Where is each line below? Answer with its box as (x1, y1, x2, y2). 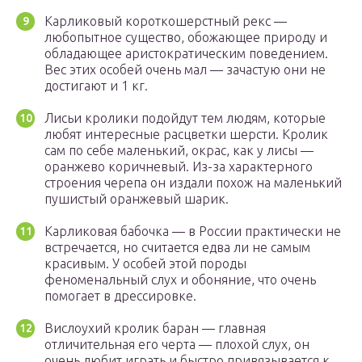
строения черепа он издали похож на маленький (44, 175, 342, 191)
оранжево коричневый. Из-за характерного (44, 159, 313, 175)
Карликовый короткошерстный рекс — (44, 14, 287, 29)
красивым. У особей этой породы (44, 256, 246, 271)
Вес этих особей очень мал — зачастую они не (44, 62, 326, 78)
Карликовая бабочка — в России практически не (44, 224, 341, 239)
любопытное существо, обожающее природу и (44, 30, 327, 45)
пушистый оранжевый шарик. (44, 192, 229, 207)
